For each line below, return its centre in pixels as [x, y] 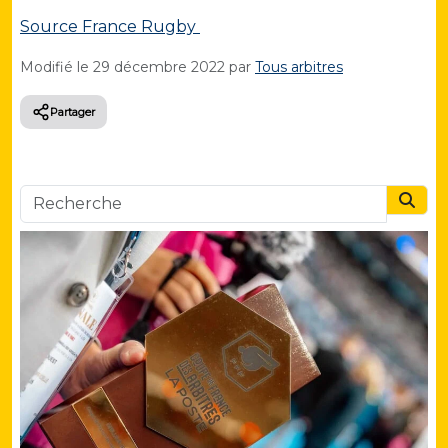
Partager [72, 111]
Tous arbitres [299, 66]
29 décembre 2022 [159, 66]
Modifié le [56, 66]
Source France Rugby [110, 26]
